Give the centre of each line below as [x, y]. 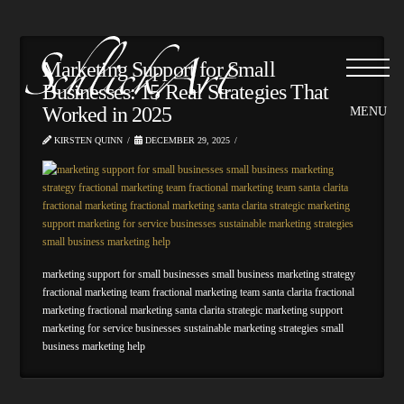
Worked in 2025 [107, 115]
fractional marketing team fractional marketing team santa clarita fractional [199, 292]
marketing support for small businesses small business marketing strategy [199, 274]
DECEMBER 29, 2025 [187, 140]
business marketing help [94, 346]
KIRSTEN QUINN [87, 140]
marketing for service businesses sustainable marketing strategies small [193, 328]
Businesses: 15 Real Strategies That [186, 92]
